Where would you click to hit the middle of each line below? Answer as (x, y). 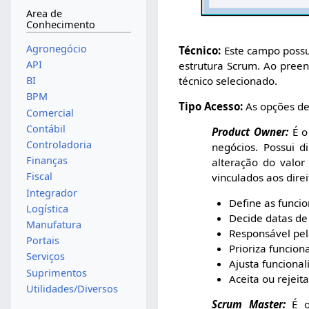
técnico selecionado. (228, 80)
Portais (42, 241)
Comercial (50, 112)
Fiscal (39, 177)
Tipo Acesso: (212, 106)
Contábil (46, 128)
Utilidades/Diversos (72, 288)
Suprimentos (56, 272)
